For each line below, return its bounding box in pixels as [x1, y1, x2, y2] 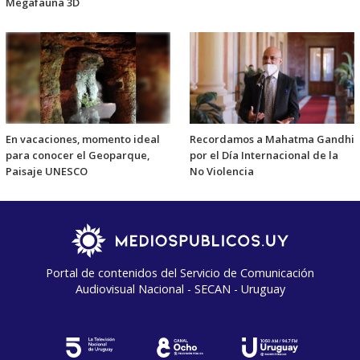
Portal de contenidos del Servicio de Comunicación [46, 264, 314, 280]
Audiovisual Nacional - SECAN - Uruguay [75, 280, 285, 297]
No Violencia [190, 163, 254, 178]
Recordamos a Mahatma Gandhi [190, 131, 354, 146]
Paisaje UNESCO [6, 163, 88, 178]
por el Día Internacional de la [190, 147, 338, 162]
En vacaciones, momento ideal [6, 131, 160, 146]
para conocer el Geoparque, [6, 147, 149, 162]
